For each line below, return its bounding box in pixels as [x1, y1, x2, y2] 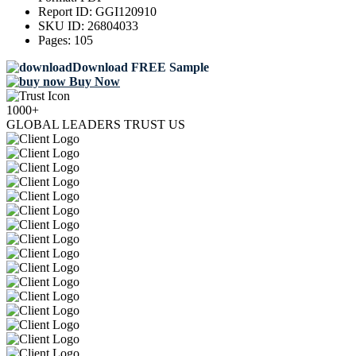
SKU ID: [38, 19, 87, 33]
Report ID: [38, 5, 95, 19]
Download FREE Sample [72, 60, 209, 75]
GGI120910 [95, 5, 157, 19]
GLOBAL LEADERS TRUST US [6, 118, 185, 132]
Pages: [38, 33, 74, 48]
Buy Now [66, 75, 120, 89]
